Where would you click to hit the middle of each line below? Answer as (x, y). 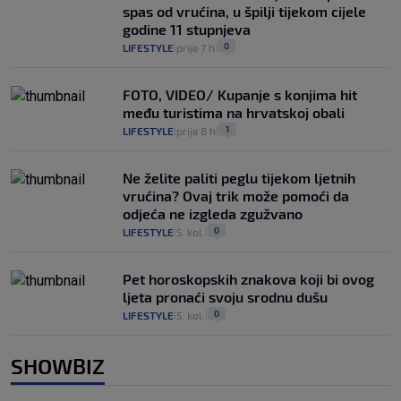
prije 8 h (196, 131)
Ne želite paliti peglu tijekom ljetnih (239, 178)
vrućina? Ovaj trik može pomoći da (236, 196)
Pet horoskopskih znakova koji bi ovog (248, 279)
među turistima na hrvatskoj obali (234, 113)
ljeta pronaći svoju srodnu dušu (225, 297)
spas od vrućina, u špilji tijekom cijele (244, 12)
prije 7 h (196, 48)
